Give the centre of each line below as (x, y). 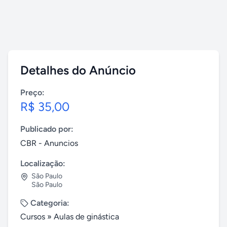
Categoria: (50, 203)
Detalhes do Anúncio (78, 70)
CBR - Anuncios (49, 143)
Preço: (32, 92)
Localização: (43, 163)
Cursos (33, 217)
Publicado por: (47, 129)
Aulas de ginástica (86, 217)
